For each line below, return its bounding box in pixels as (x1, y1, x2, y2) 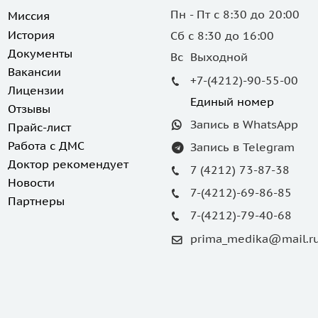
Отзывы (7, 102, 50, 116)
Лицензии (7, 83, 64, 97)
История (7, 28, 55, 42)
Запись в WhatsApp (190, 117, 298, 131)
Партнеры (7, 194, 65, 208)
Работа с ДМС (7, 138, 84, 153)
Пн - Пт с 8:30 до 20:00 (170, 7, 300, 21)
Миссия (7, 9, 50, 23)
